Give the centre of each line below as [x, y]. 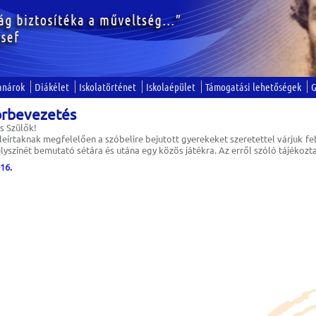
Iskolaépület [171, 87]
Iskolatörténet [108, 87]
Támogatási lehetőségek [253, 87]
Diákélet [52, 87]
